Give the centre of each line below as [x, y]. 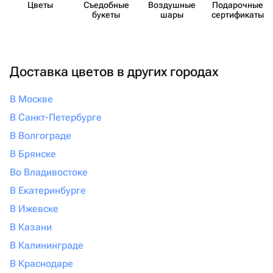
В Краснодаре [41, 264]
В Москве [31, 99]
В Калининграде [47, 245]
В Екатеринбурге [48, 190]
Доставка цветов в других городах [114, 72]
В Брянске [33, 154]
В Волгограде [41, 136]
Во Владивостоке [49, 172]
